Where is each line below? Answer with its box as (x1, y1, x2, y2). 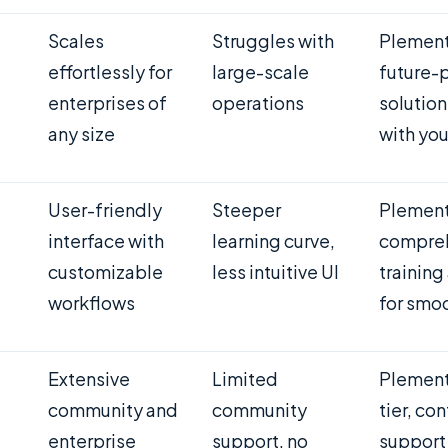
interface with (48, 228, 164, 252)
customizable (48, 259, 163, 283)
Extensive (48, 366, 130, 390)
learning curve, (212, 228, 335, 252)
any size (48, 121, 115, 145)
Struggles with (212, 28, 334, 52)
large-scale (212, 59, 309, 83)
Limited (212, 366, 278, 390)
